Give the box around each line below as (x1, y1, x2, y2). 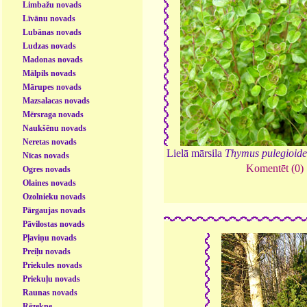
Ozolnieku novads (23, 191, 86, 201)
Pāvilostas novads (23, 219, 86, 229)
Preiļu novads (23, 246, 71, 256)
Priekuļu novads (23, 273, 81, 284)
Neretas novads (23, 136, 77, 147)
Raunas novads (23, 287, 78, 297)
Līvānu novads (23, 13, 76, 23)
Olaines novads (23, 177, 77, 188)
